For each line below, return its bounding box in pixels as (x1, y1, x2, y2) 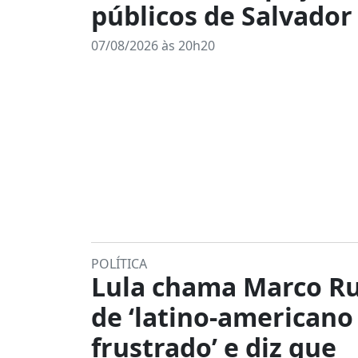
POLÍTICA (91, 255, 147, 272)
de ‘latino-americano (91, 300, 353, 334)
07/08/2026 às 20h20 (91, 37, 215, 54)
